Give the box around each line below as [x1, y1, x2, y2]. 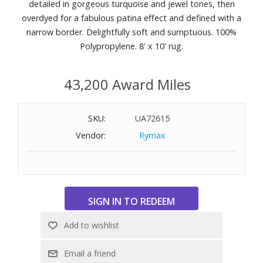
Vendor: [76, 129, 106, 141]
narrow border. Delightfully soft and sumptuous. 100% [26, 26, 237, 38]
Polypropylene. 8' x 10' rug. [80, 41, 183, 52]
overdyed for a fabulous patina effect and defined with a [22, 12, 241, 23]
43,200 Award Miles [63, 74, 191, 94]
